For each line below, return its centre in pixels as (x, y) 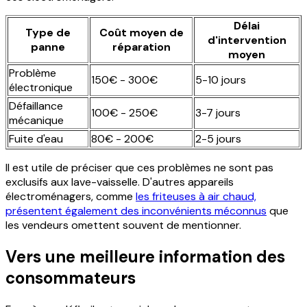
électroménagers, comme (71, 197)
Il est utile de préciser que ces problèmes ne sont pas (139, 168)
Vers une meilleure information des (145, 257)
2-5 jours (218, 139)
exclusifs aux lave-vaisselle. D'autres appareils (120, 182)
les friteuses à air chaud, (196, 197)
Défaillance (36, 106)
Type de (48, 33)
